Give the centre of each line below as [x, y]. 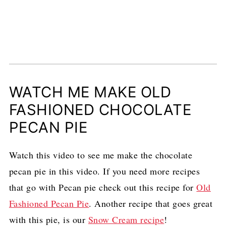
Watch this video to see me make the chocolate [101, 155]
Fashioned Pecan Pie [49, 203]
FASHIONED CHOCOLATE [100, 109]
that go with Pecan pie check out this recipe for [103, 187]
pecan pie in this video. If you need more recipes [104, 171]
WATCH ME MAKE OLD [90, 92]
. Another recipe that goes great [151, 203]
